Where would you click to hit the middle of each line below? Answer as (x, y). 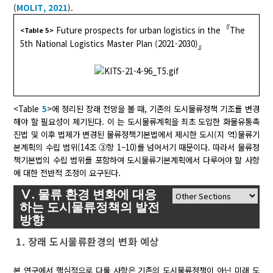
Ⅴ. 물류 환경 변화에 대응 (88, 194)
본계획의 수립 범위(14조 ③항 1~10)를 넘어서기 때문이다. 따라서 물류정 (136, 147)
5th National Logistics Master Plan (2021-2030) (109, 43)
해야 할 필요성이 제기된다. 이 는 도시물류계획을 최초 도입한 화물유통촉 (136, 122)
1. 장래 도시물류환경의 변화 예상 (87, 242)
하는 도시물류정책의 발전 (90, 207)
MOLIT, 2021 (42, 8)
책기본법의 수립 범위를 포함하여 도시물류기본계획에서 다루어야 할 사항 (136, 160)
